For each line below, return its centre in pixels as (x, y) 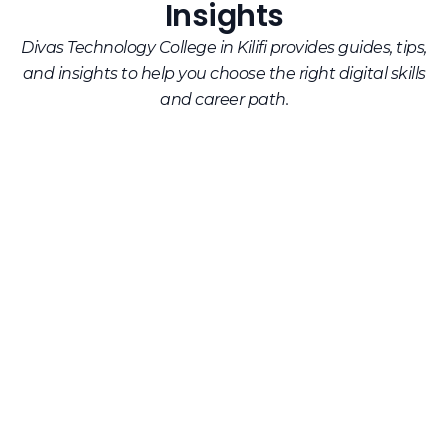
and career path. (224, 99)
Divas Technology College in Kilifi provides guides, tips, (224, 47)
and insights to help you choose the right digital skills (224, 73)
